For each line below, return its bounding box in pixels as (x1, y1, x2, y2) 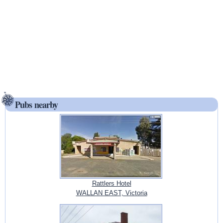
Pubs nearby (15, 98, 58, 111)
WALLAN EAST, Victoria (76, 189, 147, 197)
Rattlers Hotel (92, 180, 131, 188)
